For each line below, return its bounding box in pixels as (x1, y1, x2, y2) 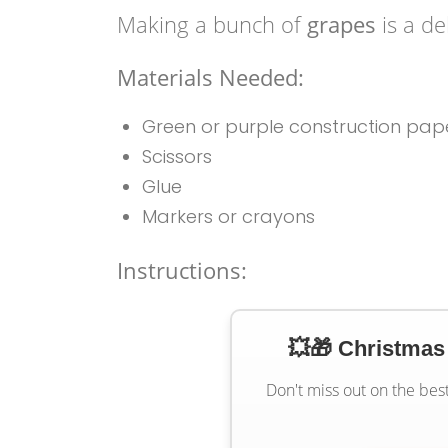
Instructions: (117, 255, 247, 285)
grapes (307, 9, 376, 39)
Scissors (142, 144, 212, 169)
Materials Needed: (117, 62, 304, 92)
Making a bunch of (117, 9, 307, 39)
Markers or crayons (142, 204, 315, 229)
